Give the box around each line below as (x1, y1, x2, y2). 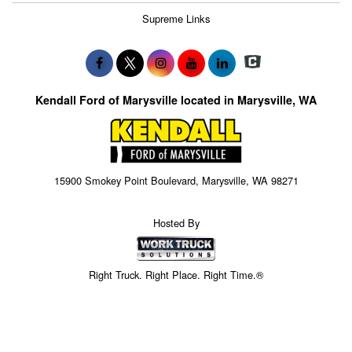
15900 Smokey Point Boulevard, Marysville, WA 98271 (53, 173, 299, 189)
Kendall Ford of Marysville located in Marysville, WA (35, 91, 317, 108)
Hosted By (152, 214, 200, 230)
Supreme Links (141, 11, 211, 27)
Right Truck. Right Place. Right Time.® (89, 267, 263, 283)
